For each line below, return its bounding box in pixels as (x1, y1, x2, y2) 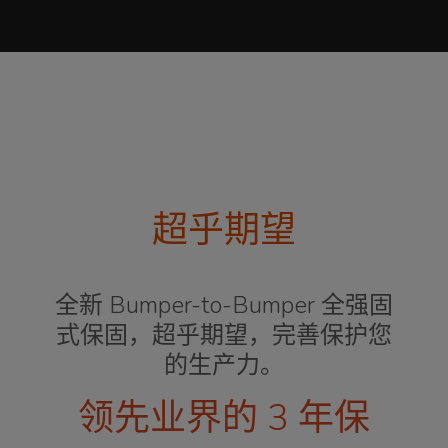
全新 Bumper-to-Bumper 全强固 (55, 288, 393, 321)
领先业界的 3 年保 (78, 393, 370, 443)
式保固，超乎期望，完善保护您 (56, 318, 392, 351)
